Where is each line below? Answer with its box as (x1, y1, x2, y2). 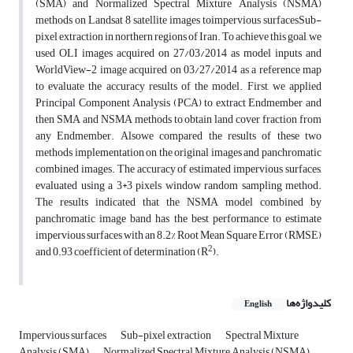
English (244, 296, 272, 313)
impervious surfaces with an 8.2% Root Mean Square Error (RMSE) (35, 225, 321, 247)
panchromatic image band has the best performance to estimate (35, 208, 321, 230)
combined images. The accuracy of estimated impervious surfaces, (35, 158, 321, 180)
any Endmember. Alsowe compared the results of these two (35, 125, 321, 147)
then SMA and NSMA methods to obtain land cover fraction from (35, 109, 321, 131)
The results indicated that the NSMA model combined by (35, 191, 321, 214)
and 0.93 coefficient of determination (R (35, 241, 208, 263)
